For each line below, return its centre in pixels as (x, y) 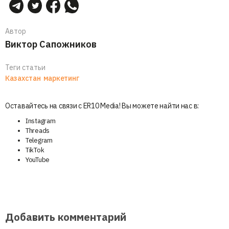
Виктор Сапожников (51, 44)
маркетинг (61, 78)
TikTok (35, 150)
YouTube (38, 159)
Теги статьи (25, 67)
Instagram (41, 121)
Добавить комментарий (66, 217)
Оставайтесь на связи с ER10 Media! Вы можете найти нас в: (102, 106)
